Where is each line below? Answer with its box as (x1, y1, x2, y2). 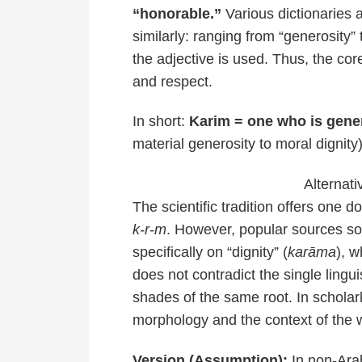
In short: (133, 113, 189, 130)
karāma (288, 243, 336, 260)
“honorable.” (133, 5, 221, 22)
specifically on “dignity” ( (133, 243, 288, 260)
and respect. (133, 73, 213, 90)
